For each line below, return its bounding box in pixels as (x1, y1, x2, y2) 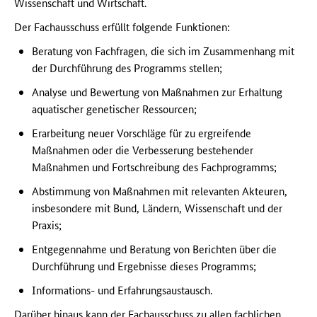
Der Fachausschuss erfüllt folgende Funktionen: (14, 19, 230, 35)
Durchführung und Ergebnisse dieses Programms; (32, 258, 256, 274)
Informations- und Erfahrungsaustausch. (32, 282, 212, 298)
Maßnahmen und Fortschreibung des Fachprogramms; (32, 159, 277, 175)
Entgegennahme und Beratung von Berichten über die (32, 241, 277, 257)
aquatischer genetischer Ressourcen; (32, 101, 197, 117)
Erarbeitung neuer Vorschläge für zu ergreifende (32, 125, 251, 141)
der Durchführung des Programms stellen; (32, 60, 222, 76)
